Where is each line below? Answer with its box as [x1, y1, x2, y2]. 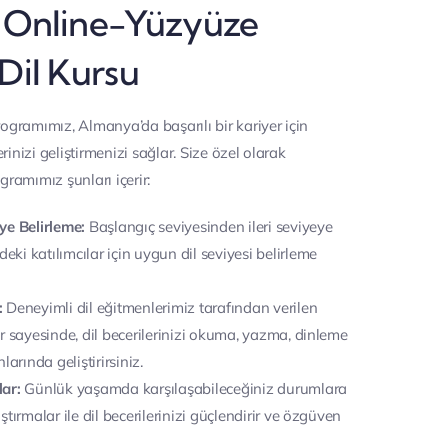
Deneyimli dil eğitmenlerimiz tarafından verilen [2, 298, 318, 317]
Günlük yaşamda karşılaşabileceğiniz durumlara [20, 379, 348, 398]
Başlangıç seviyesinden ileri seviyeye [85, 217, 333, 236]
